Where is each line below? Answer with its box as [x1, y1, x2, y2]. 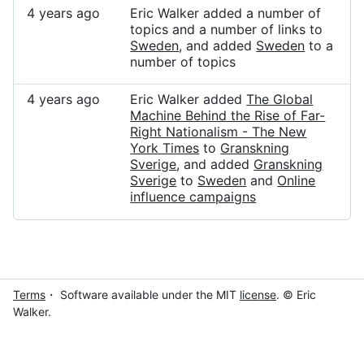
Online [277, 172, 316, 188]
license [240, 288, 276, 301]
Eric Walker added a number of [130, 5, 322, 21]
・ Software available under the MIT [45, 288, 236, 301]
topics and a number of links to [130, 21, 323, 37]
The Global [246, 91, 314, 107]
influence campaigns [130, 188, 257, 205]
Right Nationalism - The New [130, 123, 307, 140]
